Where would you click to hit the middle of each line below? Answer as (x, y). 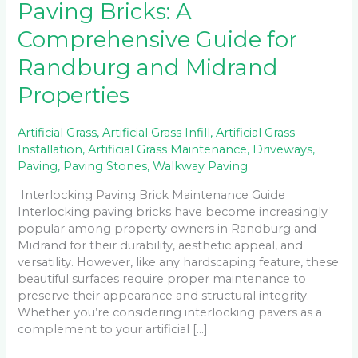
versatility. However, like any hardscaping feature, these (179, 262)
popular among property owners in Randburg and (167, 228)
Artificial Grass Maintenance (168, 149)
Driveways (283, 149)
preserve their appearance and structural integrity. (164, 295)
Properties (74, 95)
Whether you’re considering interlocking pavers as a (170, 312)
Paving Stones (105, 166)
